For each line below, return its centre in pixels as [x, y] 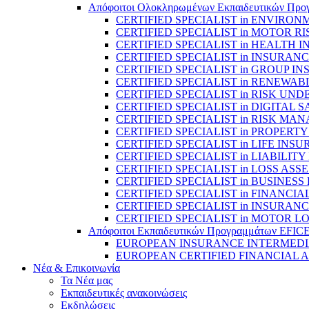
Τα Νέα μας [87, 280]
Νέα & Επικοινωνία [77, 268]
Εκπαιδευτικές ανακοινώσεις [124, 293]
